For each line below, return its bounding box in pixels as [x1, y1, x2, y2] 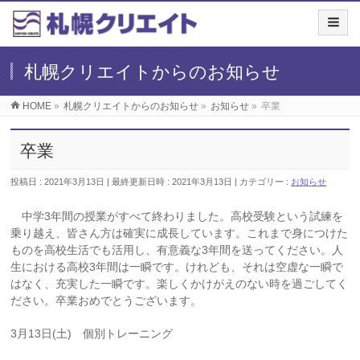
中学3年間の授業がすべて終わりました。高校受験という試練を [10, 210, 344, 223]
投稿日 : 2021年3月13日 [10, 177, 105, 186]
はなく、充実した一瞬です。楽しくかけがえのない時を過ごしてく [10, 277, 349, 290]
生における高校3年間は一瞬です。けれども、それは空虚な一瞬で [10, 260, 344, 273]
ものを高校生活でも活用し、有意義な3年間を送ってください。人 [10, 243, 344, 256]
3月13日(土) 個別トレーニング [10, 327, 174, 340]
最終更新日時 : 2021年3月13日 [112, 177, 233, 186]
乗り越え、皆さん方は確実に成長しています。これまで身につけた [10, 227, 349, 239]
